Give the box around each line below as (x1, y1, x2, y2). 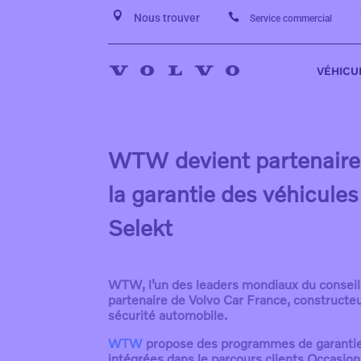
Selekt (108, 214, 173, 241)
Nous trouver (134, 11, 201, 24)
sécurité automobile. (108, 307, 228, 323)
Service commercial (250, 12, 333, 24)
